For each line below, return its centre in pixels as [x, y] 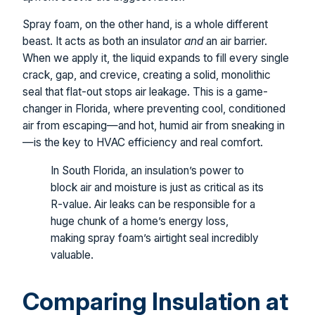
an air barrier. [235, 41]
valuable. [72, 255]
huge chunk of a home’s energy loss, [140, 221]
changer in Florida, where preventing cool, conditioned [154, 109]
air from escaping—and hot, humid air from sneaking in [154, 126]
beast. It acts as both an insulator [103, 41]
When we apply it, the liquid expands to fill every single [156, 58]
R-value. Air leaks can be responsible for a [153, 204]
